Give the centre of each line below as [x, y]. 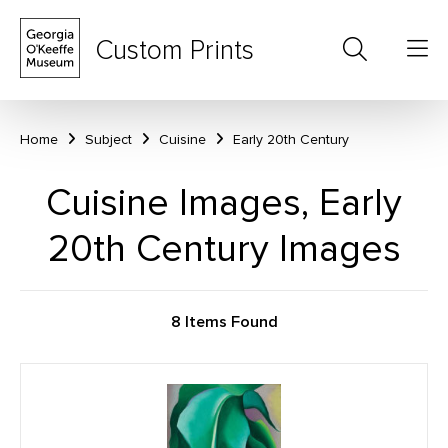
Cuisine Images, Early [224, 203]
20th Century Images [224, 249]
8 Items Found [224, 322]
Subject [108, 139]
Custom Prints [174, 50]
